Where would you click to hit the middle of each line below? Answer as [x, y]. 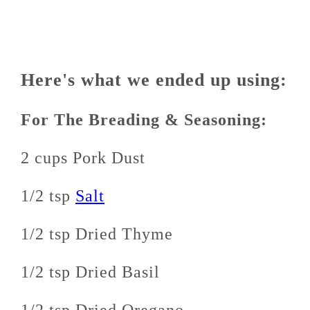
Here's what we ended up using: [154, 80]
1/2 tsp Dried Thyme [97, 234]
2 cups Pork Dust [83, 158]
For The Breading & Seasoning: [144, 120]
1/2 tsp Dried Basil [90, 272]
